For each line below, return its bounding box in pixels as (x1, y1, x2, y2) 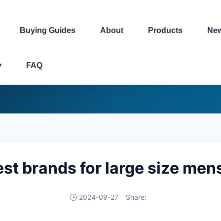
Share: (125, 193, 147, 201)
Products (148, 26, 183, 35)
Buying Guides (20, 26, 75, 35)
